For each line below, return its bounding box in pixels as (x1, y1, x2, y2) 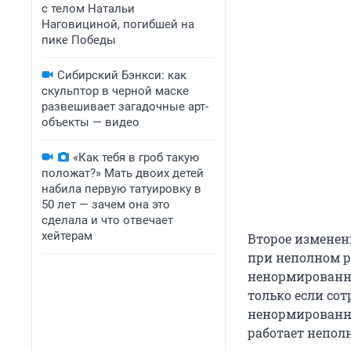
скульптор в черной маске (42, 84, 189, 98)
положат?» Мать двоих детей (42, 166, 204, 180)
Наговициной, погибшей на (42, 17, 194, 31)
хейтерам (42, 229, 92, 243)
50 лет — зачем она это (42, 197, 170, 212)
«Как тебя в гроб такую (73, 150, 199, 165)
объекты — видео (42, 115, 139, 129)
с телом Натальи (42, 2, 135, 16)
